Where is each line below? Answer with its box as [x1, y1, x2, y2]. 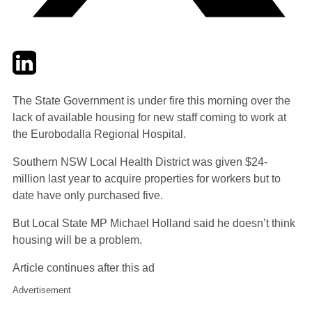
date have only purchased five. [13, 189, 163, 201]
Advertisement [13, 284, 71, 295]
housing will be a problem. [13, 233, 142, 246]
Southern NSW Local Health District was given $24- [13, 155, 267, 168]
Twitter [12, 49, 45, 62]
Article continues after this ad [13, 261, 155, 274]
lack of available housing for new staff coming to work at [13, 111, 286, 123]
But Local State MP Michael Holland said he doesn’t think [13, 217, 295, 229]
